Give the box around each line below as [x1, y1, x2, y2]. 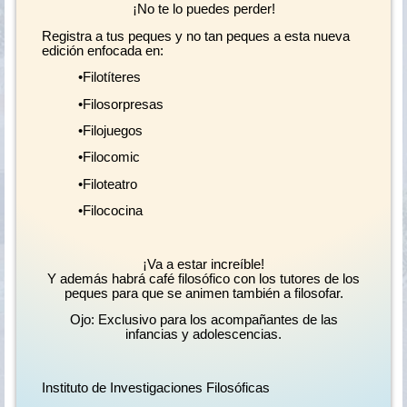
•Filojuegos [77, 124, 143, 139]
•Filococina [77, 203, 143, 219]
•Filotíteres [77, 70, 141, 85]
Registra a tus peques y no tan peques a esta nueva [41, 28, 350, 44]
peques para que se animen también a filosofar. [64, 286, 343, 302]
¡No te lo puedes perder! [132, 2, 275, 17]
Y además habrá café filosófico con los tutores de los [47, 272, 360, 287]
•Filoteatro [77, 176, 137, 192]
